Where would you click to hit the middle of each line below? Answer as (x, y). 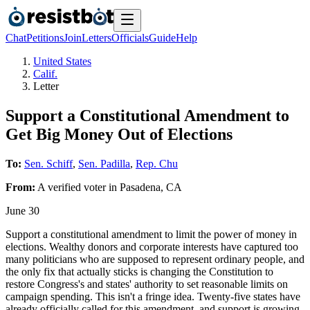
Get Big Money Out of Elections (119, 134)
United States (62, 61)
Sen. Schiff (48, 163)
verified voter (77, 187)
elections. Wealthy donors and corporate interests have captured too (152, 246)
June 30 (22, 210)
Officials (130, 38)
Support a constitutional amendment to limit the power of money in (151, 234)
